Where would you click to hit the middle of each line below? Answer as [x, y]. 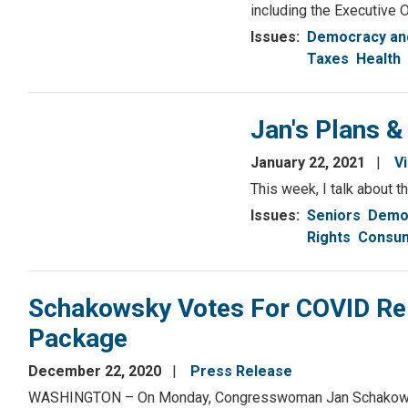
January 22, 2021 [310, 163]
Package [78, 339]
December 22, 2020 [97, 372]
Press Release [241, 372]
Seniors [334, 216]
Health [378, 59]
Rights [329, 238]
